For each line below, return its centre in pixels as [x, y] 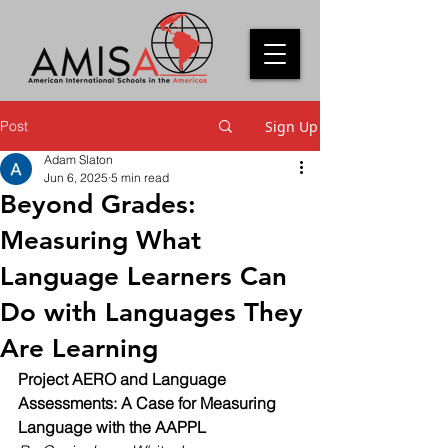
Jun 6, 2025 [76, 177]
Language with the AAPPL [114, 427]
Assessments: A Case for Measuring [149, 403]
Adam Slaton [78, 159]
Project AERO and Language [124, 379]
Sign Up [291, 126]
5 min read [140, 177]
